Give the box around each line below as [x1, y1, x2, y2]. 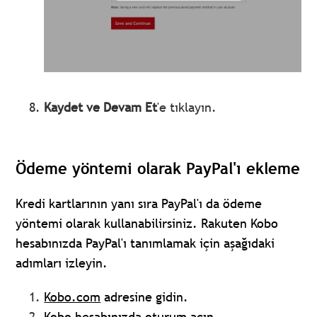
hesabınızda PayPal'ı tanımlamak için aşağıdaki [16, 235, 275, 252]
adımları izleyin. [16, 255, 108, 272]
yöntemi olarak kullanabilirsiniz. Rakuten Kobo [16, 215, 279, 232]
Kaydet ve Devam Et [44, 98, 158, 115]
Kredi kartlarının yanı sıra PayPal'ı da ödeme [16, 195, 263, 212]
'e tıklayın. [157, 98, 217, 115]
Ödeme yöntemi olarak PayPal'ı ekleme [16, 158, 301, 178]
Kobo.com [44, 289, 101, 306]
